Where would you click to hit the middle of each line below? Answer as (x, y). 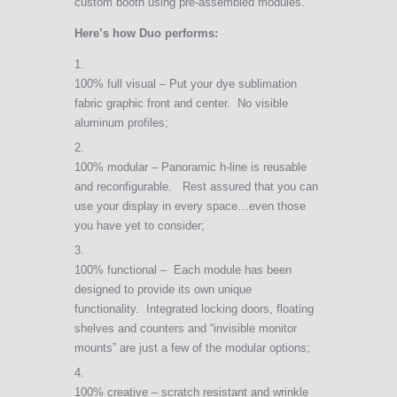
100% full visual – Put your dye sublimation (186, 83)
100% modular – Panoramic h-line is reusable (191, 167)
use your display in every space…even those (190, 206)
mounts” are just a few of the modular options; (192, 347)
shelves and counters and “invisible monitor (186, 328)
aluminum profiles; (121, 122)
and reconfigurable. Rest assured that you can (196, 186)
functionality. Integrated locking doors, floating (194, 308)
